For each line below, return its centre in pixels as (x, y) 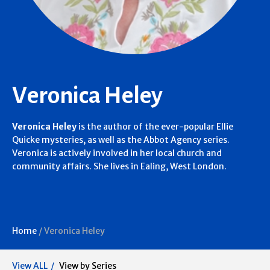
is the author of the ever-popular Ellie (155, 127)
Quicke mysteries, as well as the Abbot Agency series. (121, 140)
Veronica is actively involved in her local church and (117, 153)
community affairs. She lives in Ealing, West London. (119, 166)
